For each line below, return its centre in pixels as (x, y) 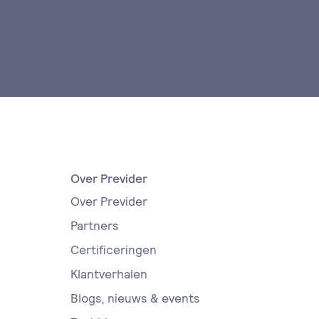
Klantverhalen (109, 274)
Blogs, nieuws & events (135, 298)
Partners (94, 226)
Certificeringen (113, 250)
